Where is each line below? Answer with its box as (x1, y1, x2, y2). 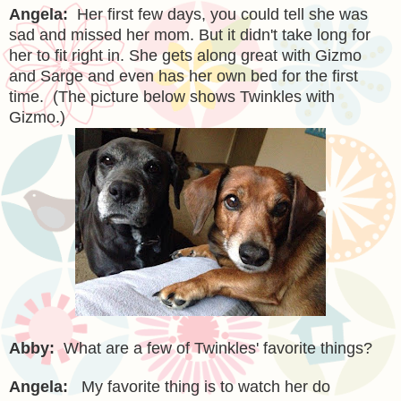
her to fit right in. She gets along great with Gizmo (9, 46, 362, 64)
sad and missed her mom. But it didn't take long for (9, 25, 371, 44)
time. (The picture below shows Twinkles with (9, 87, 335, 106)
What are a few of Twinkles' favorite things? (64, 338, 372, 357)
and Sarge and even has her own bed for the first (9, 66, 358, 85)
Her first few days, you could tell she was (77, 4, 368, 23)
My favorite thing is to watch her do (81, 377, 330, 396)
